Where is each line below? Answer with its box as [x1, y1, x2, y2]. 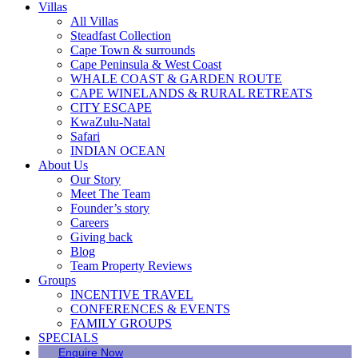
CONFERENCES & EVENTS [70, 302, 230, 316]
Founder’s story [70, 201, 149, 215]
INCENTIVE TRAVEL [70, 288, 193, 301]
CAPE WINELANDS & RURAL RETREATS [70, 86, 312, 100]
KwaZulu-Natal [70, 115, 150, 129]
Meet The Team [70, 187, 150, 201]
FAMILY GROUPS [70, 316, 172, 330]
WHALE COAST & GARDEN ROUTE [70, 72, 282, 86]
